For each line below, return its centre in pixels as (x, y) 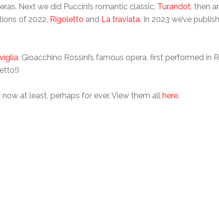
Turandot (174, 7)
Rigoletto (67, 19)
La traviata (120, 19)
